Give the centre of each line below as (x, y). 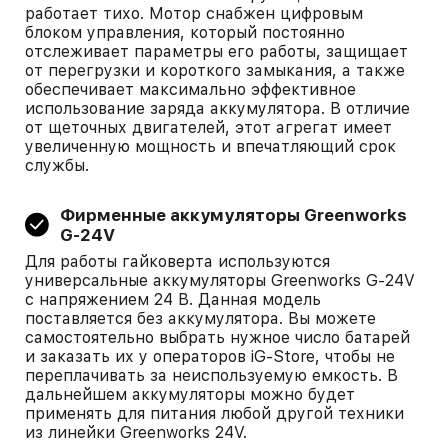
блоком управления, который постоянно (185, 32)
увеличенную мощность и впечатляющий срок (210, 146)
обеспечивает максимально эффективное (190, 89)
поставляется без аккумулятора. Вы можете (200, 318)
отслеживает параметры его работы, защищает (216, 51)
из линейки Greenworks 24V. (136, 432)
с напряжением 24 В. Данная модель (173, 299)
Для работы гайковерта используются (177, 261)
